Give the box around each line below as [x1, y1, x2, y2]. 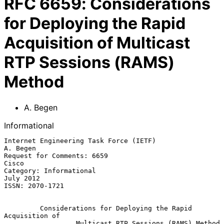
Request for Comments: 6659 [4, 151, 108, 159]
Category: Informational [4, 166, 96, 174]
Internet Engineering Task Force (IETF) [4, 136, 156, 144]
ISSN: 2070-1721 [4, 181, 64, 189]
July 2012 [4, 174, 40, 182]
